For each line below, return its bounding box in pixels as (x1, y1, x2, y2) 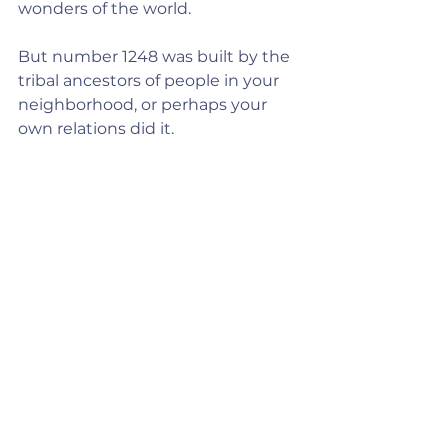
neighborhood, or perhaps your (18, 95, 271, 114)
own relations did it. (18, 119, 174, 138)
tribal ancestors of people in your (18, 71, 283, 90)
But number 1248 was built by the (18, 47, 294, 66)
